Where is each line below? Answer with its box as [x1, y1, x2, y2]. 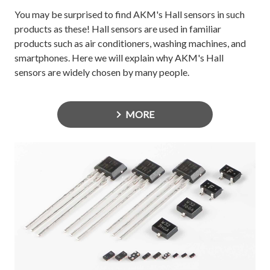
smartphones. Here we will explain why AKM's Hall [14, 51, 224, 63]
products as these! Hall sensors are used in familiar [14, 22, 221, 34]
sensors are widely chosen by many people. [14, 66, 189, 78]
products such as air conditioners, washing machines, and [14, 37, 246, 49]
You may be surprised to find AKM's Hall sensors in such [14, 8, 245, 20]
